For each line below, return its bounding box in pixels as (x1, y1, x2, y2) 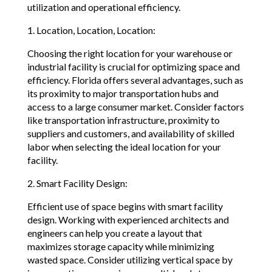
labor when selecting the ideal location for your (27, 141, 221, 153)
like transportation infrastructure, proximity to (27, 114, 220, 126)
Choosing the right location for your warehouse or (27, 47, 233, 59)
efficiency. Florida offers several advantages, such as (27, 74, 243, 86)
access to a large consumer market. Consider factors (27, 101, 244, 113)
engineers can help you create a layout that (27, 227, 202, 239)
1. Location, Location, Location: (27, 24, 155, 36)
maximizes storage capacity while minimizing (27, 240, 214, 253)
